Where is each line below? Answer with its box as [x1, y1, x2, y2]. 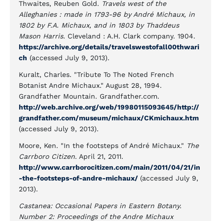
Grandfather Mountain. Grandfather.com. [19, 92, 159, 100]
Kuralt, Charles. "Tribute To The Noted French [19, 71, 174, 78]
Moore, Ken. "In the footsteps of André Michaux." [19, 142, 186, 149]
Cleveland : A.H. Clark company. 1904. [68, 32, 195, 40]
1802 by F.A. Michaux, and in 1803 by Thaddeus [19, 21, 179, 29]
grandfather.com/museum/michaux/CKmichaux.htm [19, 114, 199, 122]
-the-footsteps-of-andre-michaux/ [19, 174, 140, 182]
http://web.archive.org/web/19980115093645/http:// [19, 103, 199, 111]
